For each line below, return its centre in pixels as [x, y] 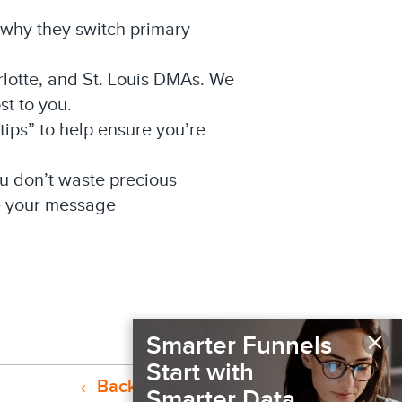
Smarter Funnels [239, 345]
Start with [200, 372]
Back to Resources [168, 387]
